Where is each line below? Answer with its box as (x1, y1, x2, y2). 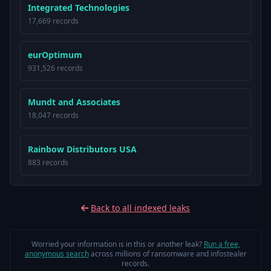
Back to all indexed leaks (91, 202, 190, 214)
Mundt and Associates (28, 96, 120, 108)
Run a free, (203, 239, 240, 249)
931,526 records (28, 63, 83, 73)
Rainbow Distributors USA (28, 143, 137, 155)
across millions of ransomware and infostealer (88, 249, 247, 259)
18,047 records (28, 110, 79, 120)
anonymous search (24, 249, 89, 259)
